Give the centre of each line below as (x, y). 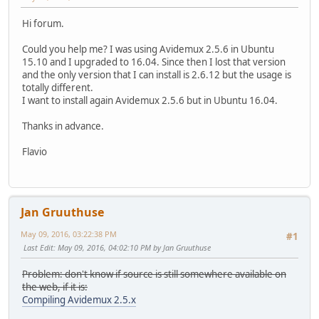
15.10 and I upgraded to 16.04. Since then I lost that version (154, 62)
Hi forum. (43, 23)
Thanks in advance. (63, 126)
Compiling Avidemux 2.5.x (79, 300)
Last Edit (38, 248)
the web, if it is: (55, 287)
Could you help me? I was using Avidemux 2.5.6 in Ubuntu (148, 49)
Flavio (35, 151)
